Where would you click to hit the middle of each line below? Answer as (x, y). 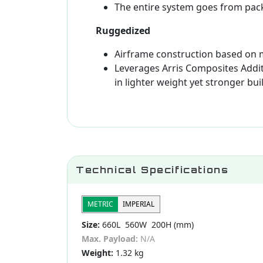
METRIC (100, 204)
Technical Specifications (152, 170)
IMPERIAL (139, 204)
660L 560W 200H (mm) (147, 225)
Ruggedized (123, 31)
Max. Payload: (110, 239)
